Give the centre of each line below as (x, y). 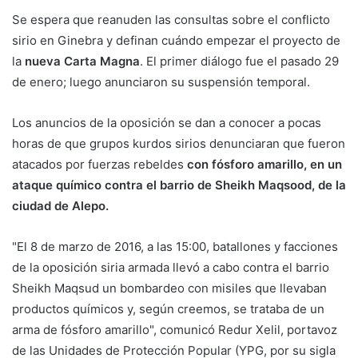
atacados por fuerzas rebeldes (99, 165)
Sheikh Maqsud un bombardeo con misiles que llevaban (169, 288)
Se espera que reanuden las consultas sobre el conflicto (171, 20)
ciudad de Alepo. (60, 206)
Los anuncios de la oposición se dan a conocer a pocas (167, 123)
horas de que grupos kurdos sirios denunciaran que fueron (179, 144)
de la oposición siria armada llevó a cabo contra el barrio (171, 268)
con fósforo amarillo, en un (265, 165)
